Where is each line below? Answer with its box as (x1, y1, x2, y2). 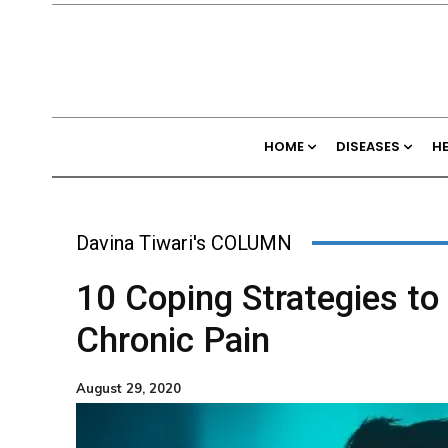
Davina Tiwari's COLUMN (76, 231, 292, 256)
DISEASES (335, 137, 400, 157)
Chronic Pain (76, 320, 270, 362)
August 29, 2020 (76, 379, 181, 396)
